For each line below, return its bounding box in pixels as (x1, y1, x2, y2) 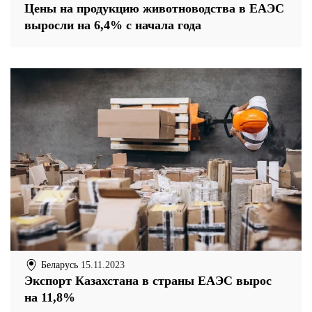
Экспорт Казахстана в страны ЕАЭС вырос (24, 274, 272, 288)
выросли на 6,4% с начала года (24, 18, 201, 33)
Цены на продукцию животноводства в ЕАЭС (24, 1, 284, 16)
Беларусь (38, 259, 78, 270)
